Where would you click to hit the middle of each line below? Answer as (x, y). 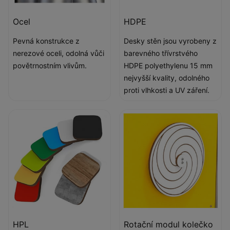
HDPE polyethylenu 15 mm (168, 65)
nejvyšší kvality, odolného (167, 78)
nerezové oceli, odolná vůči (59, 53)
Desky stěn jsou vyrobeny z (170, 41)
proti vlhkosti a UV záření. (167, 90)
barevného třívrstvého (161, 53)
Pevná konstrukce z (46, 41)
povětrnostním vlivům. (50, 65)
